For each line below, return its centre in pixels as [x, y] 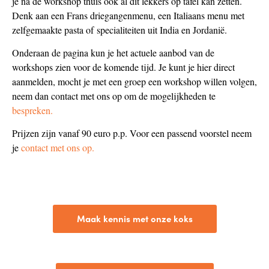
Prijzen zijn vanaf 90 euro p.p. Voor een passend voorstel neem [132, 133]
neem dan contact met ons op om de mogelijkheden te [114, 95]
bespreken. [32, 110]
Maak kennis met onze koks [134, 219]
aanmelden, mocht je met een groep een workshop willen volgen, [134, 81]
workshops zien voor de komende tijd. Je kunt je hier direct [123, 67]
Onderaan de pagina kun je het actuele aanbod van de [113, 52]
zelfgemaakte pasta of [53, 29]
